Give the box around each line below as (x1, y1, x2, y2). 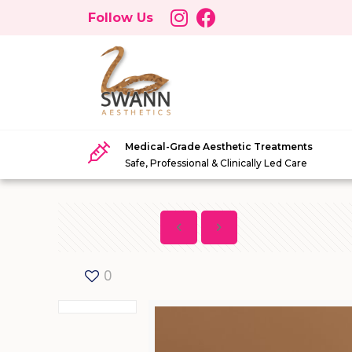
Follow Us (88, 10, 153, 25)
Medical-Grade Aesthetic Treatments (125, 140, 313, 152)
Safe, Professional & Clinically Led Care (125, 156, 308, 169)
